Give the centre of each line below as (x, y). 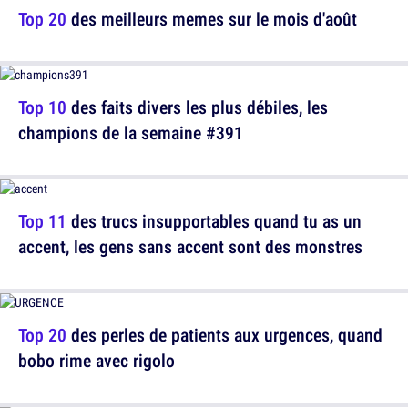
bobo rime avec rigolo (97, 360)
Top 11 (42, 221)
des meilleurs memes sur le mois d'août (212, 19)
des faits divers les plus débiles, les (197, 107)
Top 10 (42, 107)
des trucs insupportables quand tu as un (214, 221)
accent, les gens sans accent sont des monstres (190, 246)
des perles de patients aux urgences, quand (224, 335)
